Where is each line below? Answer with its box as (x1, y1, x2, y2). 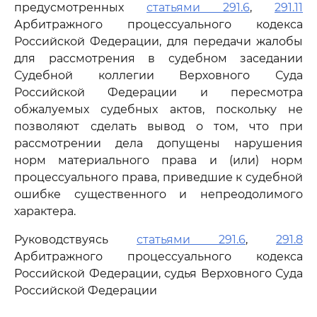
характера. (14, 204, 76, 218)
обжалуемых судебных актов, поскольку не (14, 103, 303, 116)
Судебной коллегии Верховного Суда (14, 69, 303, 82)
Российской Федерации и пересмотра (14, 86, 303, 99)
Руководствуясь (14, 233, 137, 246)
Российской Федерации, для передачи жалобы (14, 35, 303, 48)
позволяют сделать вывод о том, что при (14, 120, 303, 133)
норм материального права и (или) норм (14, 154, 303, 167)
